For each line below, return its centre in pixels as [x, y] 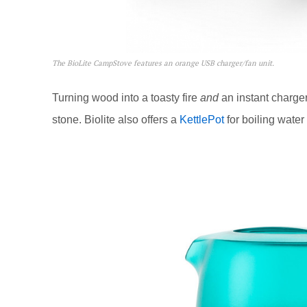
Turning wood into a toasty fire [126, 97]
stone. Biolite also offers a [116, 119]
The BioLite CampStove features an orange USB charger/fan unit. [163, 63]
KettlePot [202, 119]
